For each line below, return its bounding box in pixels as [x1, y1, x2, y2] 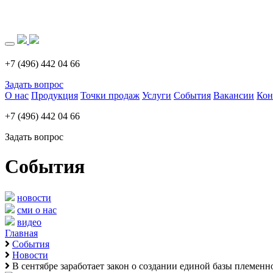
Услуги [142, 90, 171, 101]
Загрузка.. [4, 4, 45, 15]
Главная [5, 227, 38, 238]
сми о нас [17, 204, 57, 215]
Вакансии [213, 90, 254, 101]
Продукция [31, 90, 78, 101]
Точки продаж [80, 90, 140, 101]
